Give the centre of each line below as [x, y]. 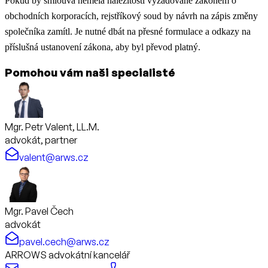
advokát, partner [41, 140]
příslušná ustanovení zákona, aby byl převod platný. [103, 47]
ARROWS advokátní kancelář [67, 255]
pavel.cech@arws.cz [64, 242]
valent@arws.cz [54, 158]
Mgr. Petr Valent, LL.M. [52, 127]
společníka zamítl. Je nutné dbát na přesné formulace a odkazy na [128, 32]
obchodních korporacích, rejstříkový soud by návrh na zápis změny [131, 16]
